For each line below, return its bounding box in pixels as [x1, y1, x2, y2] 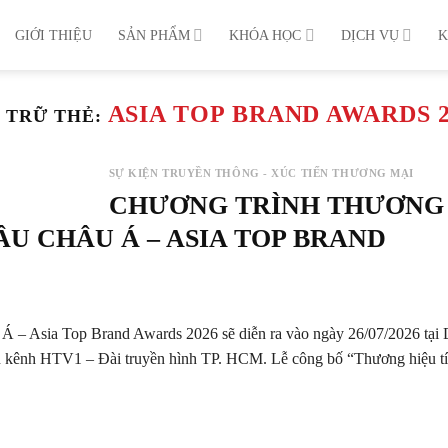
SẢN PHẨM [118, 27, 191, 43]
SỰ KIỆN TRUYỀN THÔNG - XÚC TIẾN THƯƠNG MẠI [108, 167, 415, 179]
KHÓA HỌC [229, 27, 302, 43]
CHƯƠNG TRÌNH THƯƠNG [108, 191, 444, 220]
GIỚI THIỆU [15, 27, 93, 43]
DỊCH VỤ [340, 27, 399, 43]
